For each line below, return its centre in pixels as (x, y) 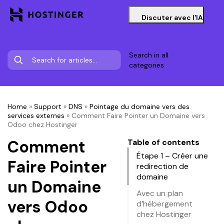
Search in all (148, 55)
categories (146, 65)
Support (48, 106)
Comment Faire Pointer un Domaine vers (138, 115)
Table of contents (163, 142)
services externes (36, 115)
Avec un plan (160, 193)
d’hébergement (164, 204)
